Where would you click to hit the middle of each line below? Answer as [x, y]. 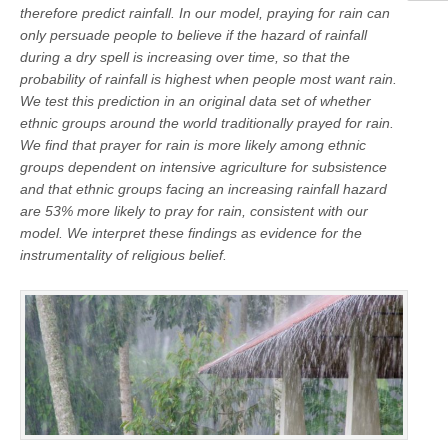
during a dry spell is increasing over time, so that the [185, 56]
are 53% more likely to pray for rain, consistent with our [194, 210]
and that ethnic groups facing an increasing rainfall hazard [203, 188]
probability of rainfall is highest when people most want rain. [208, 78]
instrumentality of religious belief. [123, 254]
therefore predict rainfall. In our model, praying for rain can [205, 12]
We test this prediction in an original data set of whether [195, 100]
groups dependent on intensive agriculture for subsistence [203, 166]
